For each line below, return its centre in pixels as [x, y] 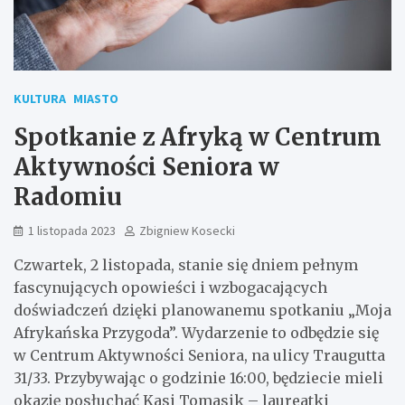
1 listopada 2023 [72, 230]
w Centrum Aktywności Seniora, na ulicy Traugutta [199, 355]
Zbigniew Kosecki [187, 230]
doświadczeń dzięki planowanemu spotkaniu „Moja [202, 310]
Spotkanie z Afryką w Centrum [198, 137]
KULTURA [40, 98]
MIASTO [96, 98]
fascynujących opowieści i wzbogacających [170, 287]
